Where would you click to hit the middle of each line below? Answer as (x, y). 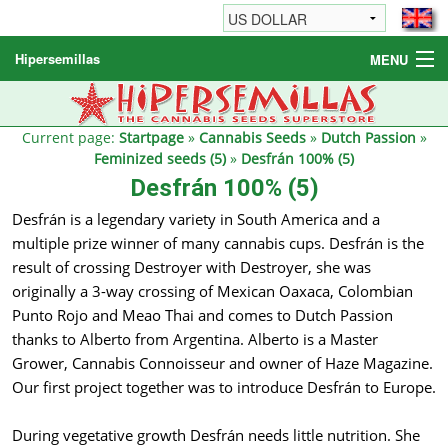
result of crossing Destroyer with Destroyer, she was (191, 267)
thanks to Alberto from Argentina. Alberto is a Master (195, 339)
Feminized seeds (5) (160, 158)
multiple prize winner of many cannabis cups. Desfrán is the (218, 243)
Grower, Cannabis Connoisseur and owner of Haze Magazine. (222, 363)
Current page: (70, 137)
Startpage (151, 137)
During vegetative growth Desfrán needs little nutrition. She (216, 435)
